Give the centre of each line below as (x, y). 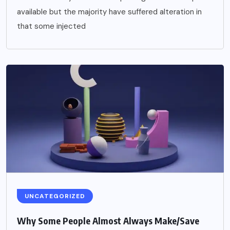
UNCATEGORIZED (55, 196)
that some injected (51, 26)
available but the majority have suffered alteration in (109, 12)
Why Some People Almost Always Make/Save (108, 220)
